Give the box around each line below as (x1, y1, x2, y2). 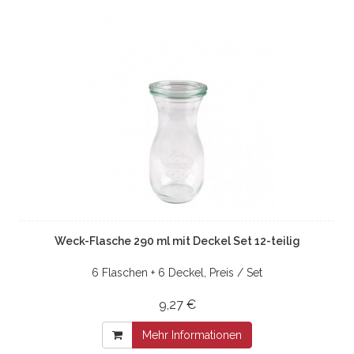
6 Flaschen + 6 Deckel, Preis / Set (92, 265, 262, 279)
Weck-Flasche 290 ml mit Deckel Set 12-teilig (54, 234, 300, 247)
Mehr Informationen (142, 328, 242, 341)
